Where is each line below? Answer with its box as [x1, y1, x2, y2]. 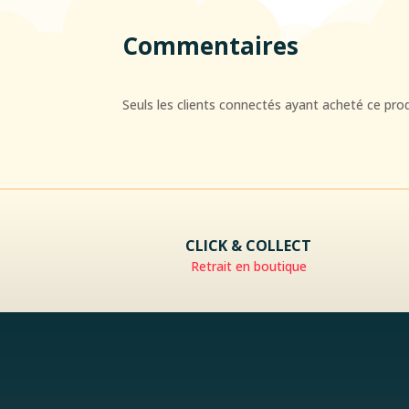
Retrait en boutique [190, 257, 307, 276]
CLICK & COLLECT [185, 236, 312, 257]
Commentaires [122, 28, 299, 62]
